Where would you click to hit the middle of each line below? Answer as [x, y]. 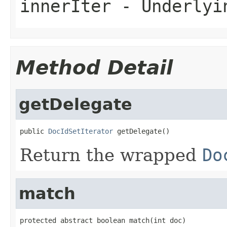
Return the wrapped [111, 155]
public [34, 131]
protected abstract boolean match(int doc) [103, 220]
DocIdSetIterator [81, 131]
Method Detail [94, 67]
